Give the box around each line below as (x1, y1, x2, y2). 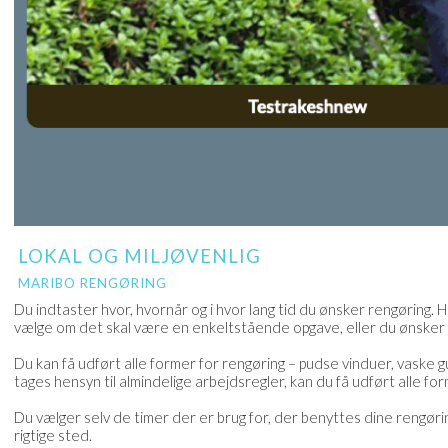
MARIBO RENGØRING (18, 274, 167, 291)
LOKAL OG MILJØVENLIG (18, 244, 261, 267)
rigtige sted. (14, 425, 92, 444)
